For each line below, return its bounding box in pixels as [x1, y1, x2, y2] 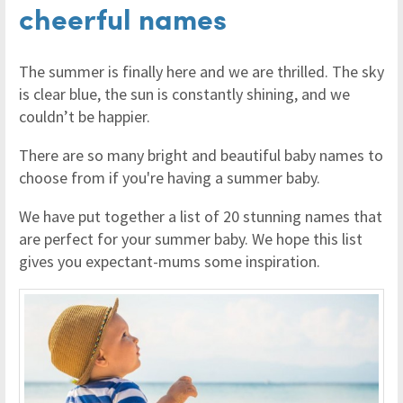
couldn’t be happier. [19, 106, 150, 128]
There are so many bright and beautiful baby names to [19, 145, 383, 166]
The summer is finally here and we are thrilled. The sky [19, 61, 384, 83]
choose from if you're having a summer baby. [19, 167, 320, 189]
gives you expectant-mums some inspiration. [19, 251, 320, 273]
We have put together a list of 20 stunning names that [19, 206, 382, 228]
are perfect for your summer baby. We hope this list [19, 228, 363, 250]
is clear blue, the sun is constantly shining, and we [19, 84, 350, 105]
